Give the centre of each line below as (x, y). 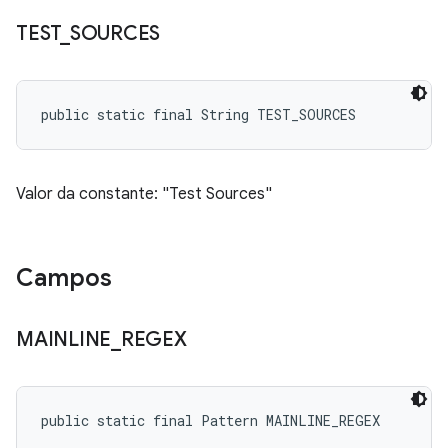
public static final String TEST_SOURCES (198, 114)
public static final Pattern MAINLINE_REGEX (210, 420)
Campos (64, 278)
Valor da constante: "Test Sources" (144, 194)
